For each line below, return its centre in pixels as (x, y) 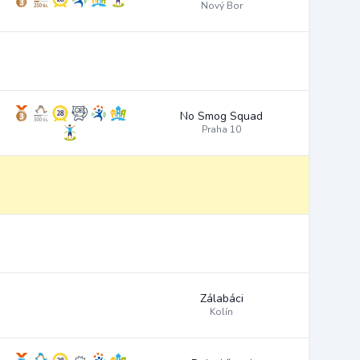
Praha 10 (221, 129)
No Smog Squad (221, 116)
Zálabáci (221, 299)
